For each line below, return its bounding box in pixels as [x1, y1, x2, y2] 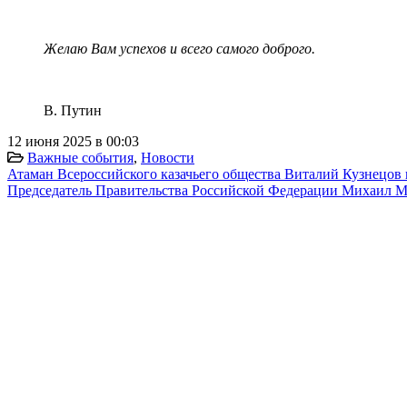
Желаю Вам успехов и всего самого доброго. [44, 40, 315, 56]
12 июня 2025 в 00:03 [7, 133, 139, 149]
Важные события [27, 149, 134, 165]
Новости [141, 149, 194, 165]
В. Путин [44, 102, 102, 118]
